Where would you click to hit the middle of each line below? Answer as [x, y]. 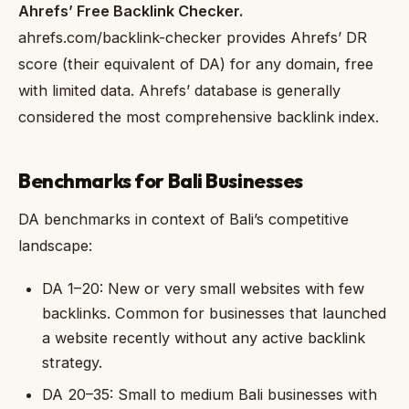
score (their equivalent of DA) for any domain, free [196, 64]
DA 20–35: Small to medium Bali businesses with [210, 395]
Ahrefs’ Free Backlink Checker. [131, 11]
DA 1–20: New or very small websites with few [204, 289]
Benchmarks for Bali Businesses [161, 180]
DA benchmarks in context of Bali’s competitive [184, 219]
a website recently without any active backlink [204, 338]
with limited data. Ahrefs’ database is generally [179, 91]
